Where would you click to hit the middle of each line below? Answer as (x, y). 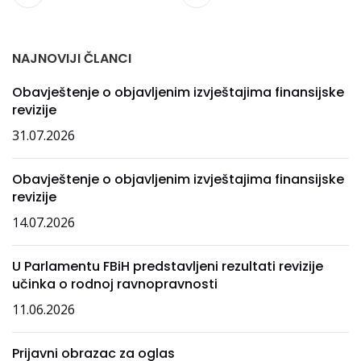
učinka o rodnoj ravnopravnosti (115, 284)
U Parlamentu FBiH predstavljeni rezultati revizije (168, 266)
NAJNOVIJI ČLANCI (72, 58)
